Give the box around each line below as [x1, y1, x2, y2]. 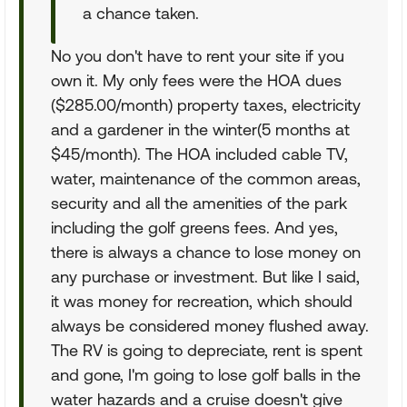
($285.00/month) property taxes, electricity [51, 95, 361, 114]
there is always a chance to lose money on [51, 243, 361, 262]
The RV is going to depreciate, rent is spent [51, 341, 362, 360]
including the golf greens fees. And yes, [51, 218, 338, 237]
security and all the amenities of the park [51, 194, 347, 213]
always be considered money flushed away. [51, 316, 369, 335]
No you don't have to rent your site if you [51, 46, 344, 65]
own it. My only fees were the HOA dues [51, 71, 342, 90]
